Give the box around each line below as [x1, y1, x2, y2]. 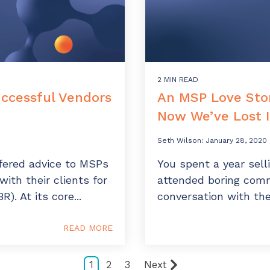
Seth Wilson [157, 136, 201, 145]
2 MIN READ [157, 75, 198, 84]
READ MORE [63, 223, 113, 233]
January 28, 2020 [206, 136, 267, 145]
